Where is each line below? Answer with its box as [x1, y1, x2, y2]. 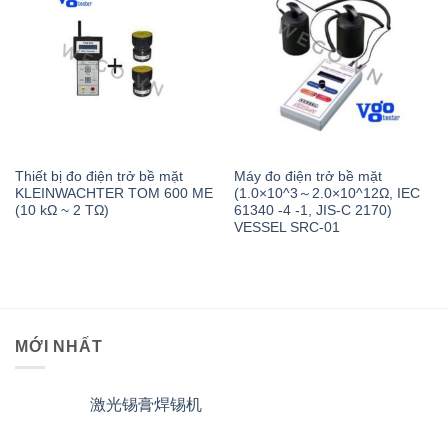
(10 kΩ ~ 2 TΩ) [14, 203, 109, 218]
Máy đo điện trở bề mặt [233, 169, 382, 184]
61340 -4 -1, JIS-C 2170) [233, 203, 392, 218]
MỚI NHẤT [15, 337, 103, 355]
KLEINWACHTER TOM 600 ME [14, 186, 213, 201]
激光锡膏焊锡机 [90, 395, 202, 413]
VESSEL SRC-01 [233, 220, 340, 235]
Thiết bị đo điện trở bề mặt [14, 169, 183, 184]
